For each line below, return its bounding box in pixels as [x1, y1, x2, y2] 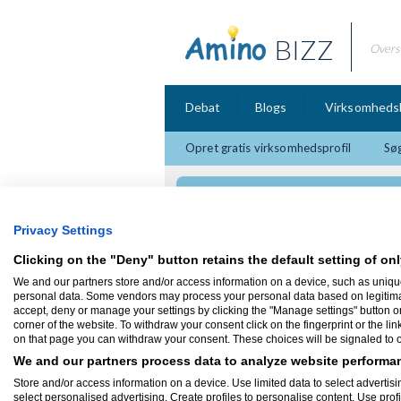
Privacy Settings [13, 223, 113, 237]
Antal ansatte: [198, 384, 269, 397]
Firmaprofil [197, 289, 270, 304]
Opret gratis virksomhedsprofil [185, 141, 351, 155]
